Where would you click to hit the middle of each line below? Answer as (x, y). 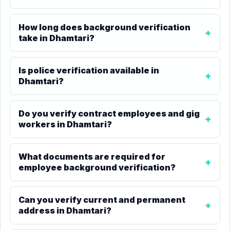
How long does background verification (104, 27)
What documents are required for (92, 157)
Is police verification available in (89, 70)
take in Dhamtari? (56, 38)
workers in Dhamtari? (65, 124)
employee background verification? (97, 167)
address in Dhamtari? (65, 210)
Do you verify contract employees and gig (109, 113)
